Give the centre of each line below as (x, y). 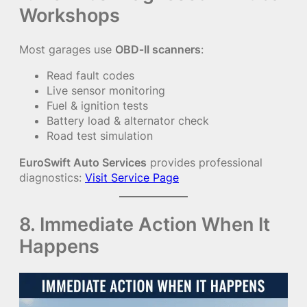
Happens (59, 246)
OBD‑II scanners (158, 50)
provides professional (205, 162)
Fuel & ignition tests (97, 106)
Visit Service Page (132, 177)
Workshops (70, 15)
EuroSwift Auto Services (83, 162)
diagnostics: (52, 177)
